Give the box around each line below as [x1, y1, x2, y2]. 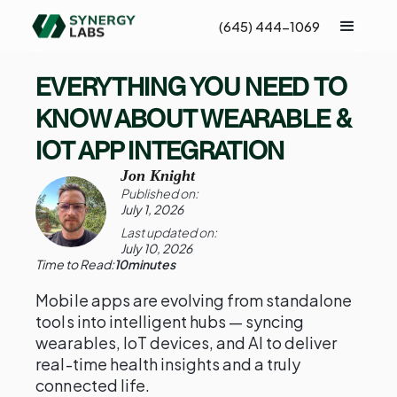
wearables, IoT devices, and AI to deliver [35, 332, 338, 353]
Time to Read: [35, 256, 115, 272]
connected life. [35, 375, 150, 395]
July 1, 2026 [121, 201, 184, 217]
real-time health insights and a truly [35, 354, 301, 374]
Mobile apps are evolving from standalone [35, 290, 353, 310]
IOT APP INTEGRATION [35, 136, 285, 166]
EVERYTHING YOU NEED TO [35, 72, 347, 102]
